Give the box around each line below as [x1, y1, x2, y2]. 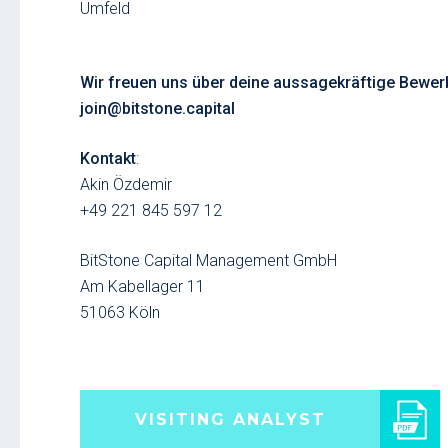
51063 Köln [80, 303, 160, 322]
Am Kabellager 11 [80, 277, 205, 296]
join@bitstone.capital [80, 99, 235, 118]
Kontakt [80, 149, 136, 168]
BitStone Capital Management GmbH [80, 251, 337, 270]
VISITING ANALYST [134, 410, 326, 429]
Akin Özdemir [80, 175, 172, 194]
